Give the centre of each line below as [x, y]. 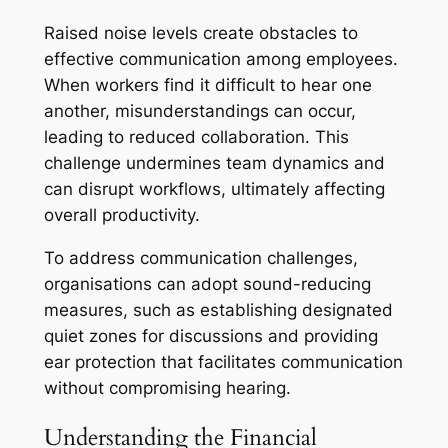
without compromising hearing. [167, 388]
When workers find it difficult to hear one [207, 85]
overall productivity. [121, 215]
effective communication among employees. [220, 59]
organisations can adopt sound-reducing [207, 284]
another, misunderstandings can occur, [199, 111]
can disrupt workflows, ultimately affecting [214, 189]
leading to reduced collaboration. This [196, 137]
